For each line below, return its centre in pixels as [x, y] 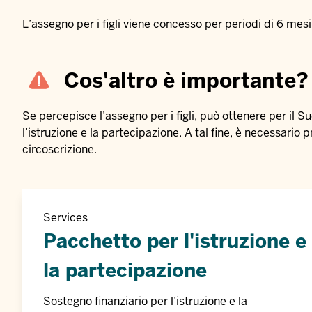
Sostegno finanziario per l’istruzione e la [145, 302]
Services [65, 218]
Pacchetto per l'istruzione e [175, 241]
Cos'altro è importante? [186, 80]
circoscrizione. [60, 150]
